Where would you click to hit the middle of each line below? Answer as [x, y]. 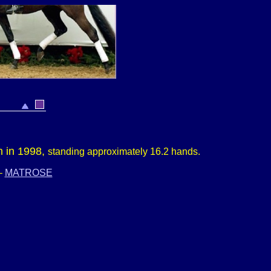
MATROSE [28, 173]
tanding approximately [100, 152]
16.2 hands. [175, 152]
